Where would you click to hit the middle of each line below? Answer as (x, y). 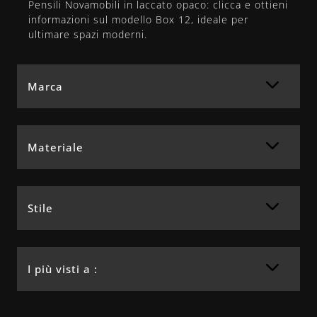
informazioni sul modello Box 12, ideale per (138, 19)
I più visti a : (63, 269)
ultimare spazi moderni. (88, 34)
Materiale (56, 147)
